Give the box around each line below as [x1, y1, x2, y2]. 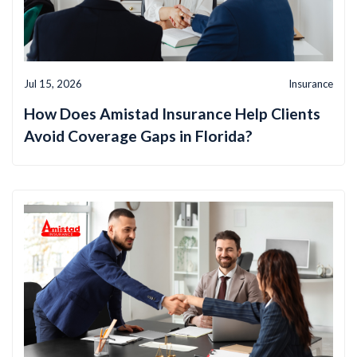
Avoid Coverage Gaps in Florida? [24, 127, 253, 146]
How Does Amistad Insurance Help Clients [24, 104, 320, 124]
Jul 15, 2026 [24, 77, 82, 91]
